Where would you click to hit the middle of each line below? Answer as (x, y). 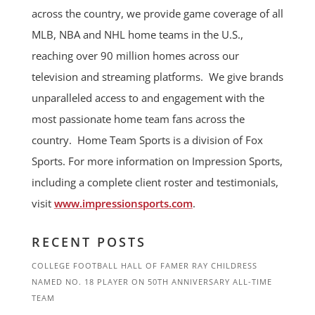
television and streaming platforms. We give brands (157, 77)
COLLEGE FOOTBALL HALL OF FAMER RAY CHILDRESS (144, 266)
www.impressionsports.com (123, 204)
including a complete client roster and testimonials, (155, 182)
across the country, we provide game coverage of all (157, 14)
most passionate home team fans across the (138, 119)
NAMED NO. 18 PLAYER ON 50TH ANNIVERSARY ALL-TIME (152, 282)
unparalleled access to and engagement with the (148, 98)
